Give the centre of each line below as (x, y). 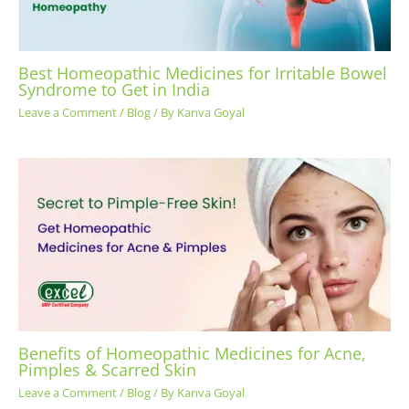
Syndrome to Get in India (114, 89)
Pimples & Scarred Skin (107, 369)
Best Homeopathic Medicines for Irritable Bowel (203, 73)
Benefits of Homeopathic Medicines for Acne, (192, 353)
